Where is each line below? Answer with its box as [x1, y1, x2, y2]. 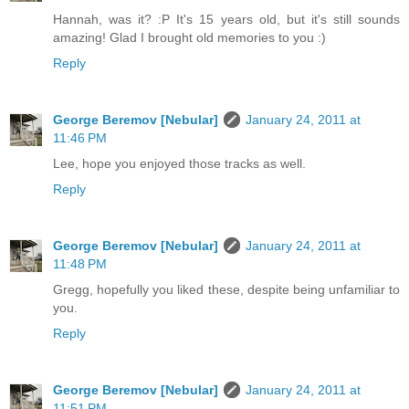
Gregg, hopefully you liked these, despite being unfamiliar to [53, 282, 400, 298]
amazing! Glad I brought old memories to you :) [53, 30, 326, 46]
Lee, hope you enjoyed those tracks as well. [53, 156, 306, 172]
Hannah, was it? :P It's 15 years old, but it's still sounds [53, 12, 400, 27]
